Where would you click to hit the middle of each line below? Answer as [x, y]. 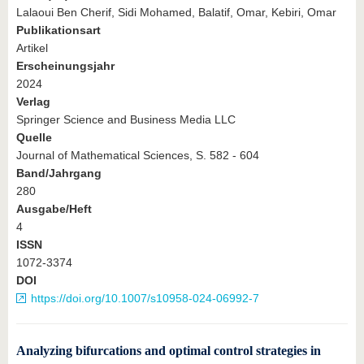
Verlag [33, 102]
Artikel [32, 48]
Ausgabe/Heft [54, 209]
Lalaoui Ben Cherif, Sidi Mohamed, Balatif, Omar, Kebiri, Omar [176, 12]
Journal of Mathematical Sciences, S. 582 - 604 [138, 155]
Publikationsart [58, 30]
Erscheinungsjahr [65, 66]
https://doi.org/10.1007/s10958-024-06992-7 [145, 298]
